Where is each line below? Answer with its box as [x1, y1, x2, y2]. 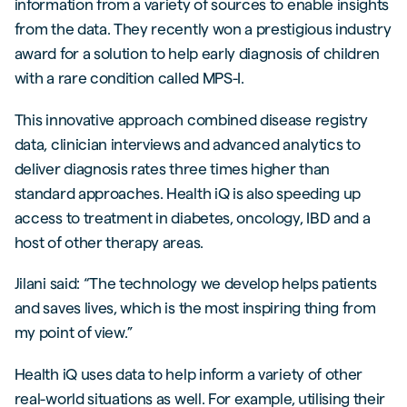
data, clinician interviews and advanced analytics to [14, 134, 361, 153]
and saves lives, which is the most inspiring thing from [14, 299, 376, 317]
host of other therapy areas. [14, 233, 203, 251]
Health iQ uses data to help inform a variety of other [14, 365, 363, 383]
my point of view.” [14, 323, 134, 342]
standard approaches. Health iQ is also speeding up [14, 184, 361, 202]
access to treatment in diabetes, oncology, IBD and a [14, 208, 371, 226]
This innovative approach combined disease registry [14, 110, 368, 128]
